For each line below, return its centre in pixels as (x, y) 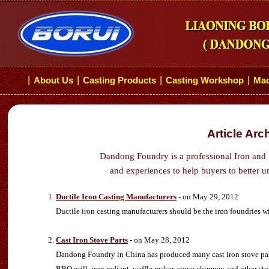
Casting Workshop (205, 80)
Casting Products (119, 80)
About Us (53, 80)
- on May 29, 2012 (207, 197)
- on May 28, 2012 (159, 240)
